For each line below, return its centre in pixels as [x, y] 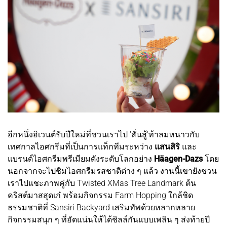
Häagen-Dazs [179, 159]
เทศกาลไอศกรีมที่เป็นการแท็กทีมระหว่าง [80, 147]
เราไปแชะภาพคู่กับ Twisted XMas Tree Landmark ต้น [102, 183]
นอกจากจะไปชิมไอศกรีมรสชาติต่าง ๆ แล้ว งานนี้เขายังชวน [112, 171]
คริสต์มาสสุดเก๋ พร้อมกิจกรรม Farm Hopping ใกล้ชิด [100, 196]
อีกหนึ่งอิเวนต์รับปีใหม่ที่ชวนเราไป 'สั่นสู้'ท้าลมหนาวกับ [104, 135]
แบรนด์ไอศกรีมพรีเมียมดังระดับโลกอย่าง [81, 159]
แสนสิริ [167, 147]
